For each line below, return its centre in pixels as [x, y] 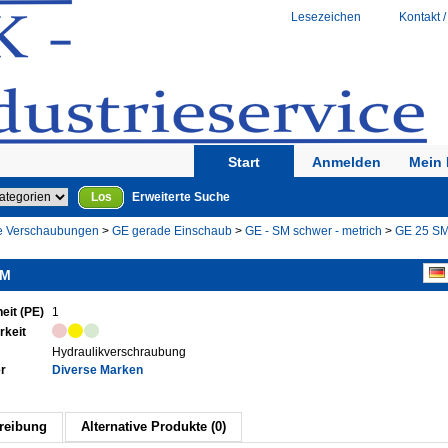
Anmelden [346, 162]
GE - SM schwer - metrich [313, 231]
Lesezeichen [326, 17]
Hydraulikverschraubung [119, 352]
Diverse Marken [97, 370]
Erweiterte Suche [181, 197]
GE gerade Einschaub [172, 231]
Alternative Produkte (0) [153, 426]
